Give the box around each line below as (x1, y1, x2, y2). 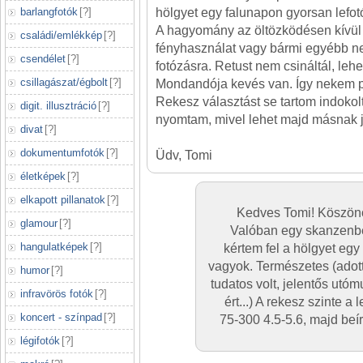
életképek (20, 170, 66, 182)
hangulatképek (20, 241, 88, 253)
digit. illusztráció (20, 100, 96, 112)
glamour (20, 217, 58, 229)
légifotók (20, 335, 60, 347)
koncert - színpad (20, 311, 102, 323)
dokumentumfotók (20, 147, 105, 159)
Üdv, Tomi (156, 148, 212, 162)
